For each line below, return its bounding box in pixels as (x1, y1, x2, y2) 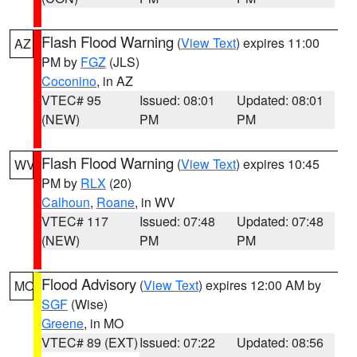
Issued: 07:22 (139, 333, 215, 351)
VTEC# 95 (41, 91, 101, 109)
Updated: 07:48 (237, 212, 324, 230)
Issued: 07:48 (139, 212, 215, 230)
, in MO (84, 314, 124, 332)
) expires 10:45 (236, 155, 320, 173)
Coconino (41, 72, 96, 90)
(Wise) (68, 295, 108, 313)
